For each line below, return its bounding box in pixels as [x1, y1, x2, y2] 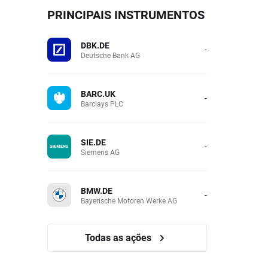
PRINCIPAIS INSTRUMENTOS [47, 7, 205, 22]
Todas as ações [85, 231, 154, 243]
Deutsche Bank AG [81, 50, 140, 60]
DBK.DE [81, 39, 109, 51]
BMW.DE [81, 185, 112, 196]
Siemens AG [81, 147, 120, 157]
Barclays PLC [81, 99, 123, 108]
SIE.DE [81, 136, 106, 148]
